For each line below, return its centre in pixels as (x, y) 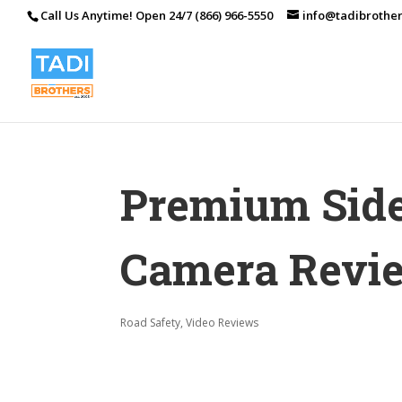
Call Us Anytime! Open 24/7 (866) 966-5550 (157, 15)
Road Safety (151, 323)
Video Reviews (223, 323)
